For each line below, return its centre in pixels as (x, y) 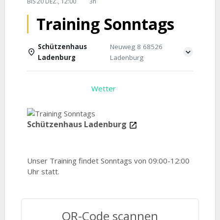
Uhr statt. (43, 171)
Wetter (103, 88)
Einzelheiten (55, 88)
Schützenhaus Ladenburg (78, 124)
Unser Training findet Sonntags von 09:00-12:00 (108, 161)
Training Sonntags (105, 24)
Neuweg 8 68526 (136, 47)
